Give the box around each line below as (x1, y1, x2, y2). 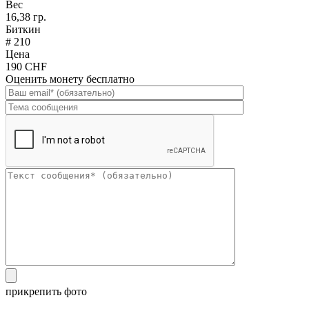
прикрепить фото (6, 285, 87, 297)
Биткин (6, 23, 41, 35)
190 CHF (6, 60, 47, 72)
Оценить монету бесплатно (6, 72, 134, 85)
